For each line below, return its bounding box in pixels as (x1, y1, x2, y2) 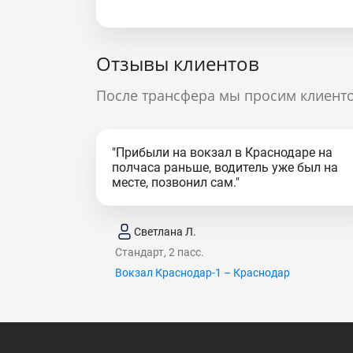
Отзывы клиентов (96, 50, 259, 76)
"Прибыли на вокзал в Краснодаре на (112, 145, 333, 160)
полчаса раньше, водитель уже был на (112, 160, 338, 175)
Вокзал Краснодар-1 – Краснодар (115, 266, 290, 279)
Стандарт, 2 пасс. (115, 246, 204, 258)
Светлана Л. (134, 225, 196, 238)
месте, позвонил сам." (112, 175, 240, 190)
